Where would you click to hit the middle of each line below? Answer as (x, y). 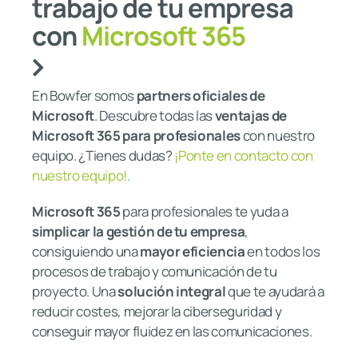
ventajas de (251, 115)
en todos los (282, 251)
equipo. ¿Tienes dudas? (102, 155)
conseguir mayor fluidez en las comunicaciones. (172, 331)
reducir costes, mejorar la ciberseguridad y (157, 311)
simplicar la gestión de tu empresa (138, 231)
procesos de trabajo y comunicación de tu (154, 271)
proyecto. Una (74, 291)
